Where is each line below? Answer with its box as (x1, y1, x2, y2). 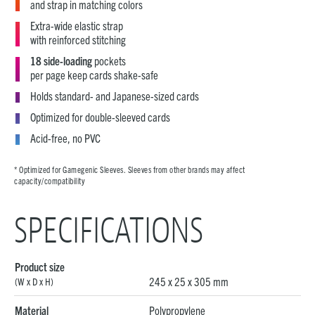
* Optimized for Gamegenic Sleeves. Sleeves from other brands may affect (14, 164, 245, 174)
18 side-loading (30, 53, 92, 67)
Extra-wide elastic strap (30, 18, 123, 32)
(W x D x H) (15, 275, 53, 288)
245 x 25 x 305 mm (149, 274, 229, 288)
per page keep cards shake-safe (30, 67, 158, 82)
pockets (92, 53, 126, 67)
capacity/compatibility (14, 175, 85, 186)
